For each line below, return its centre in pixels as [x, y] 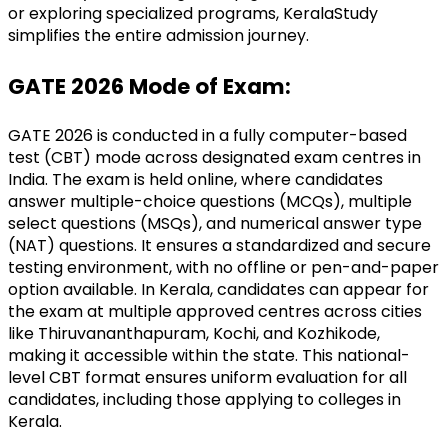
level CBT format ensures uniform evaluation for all [207, 377]
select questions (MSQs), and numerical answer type [215, 223]
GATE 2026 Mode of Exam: [149, 86]
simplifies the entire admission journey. [158, 35]
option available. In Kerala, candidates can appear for [218, 289]
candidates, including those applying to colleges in [204, 399]
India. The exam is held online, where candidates [195, 179]
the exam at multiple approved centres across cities [215, 311]
